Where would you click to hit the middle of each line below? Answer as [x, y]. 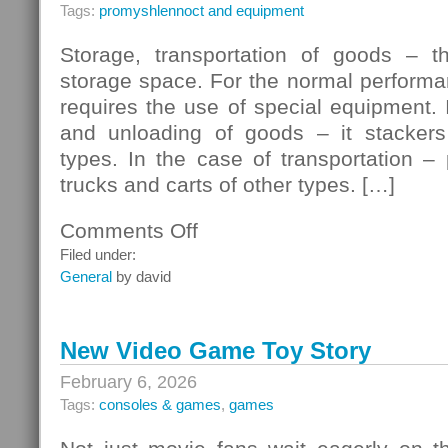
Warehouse [233, 332]
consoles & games [160, 404]
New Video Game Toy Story [215, 350]
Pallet [214, 248]
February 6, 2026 [128, 382]
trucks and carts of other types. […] [227, 184]
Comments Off [129, 230]
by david [141, 276]
